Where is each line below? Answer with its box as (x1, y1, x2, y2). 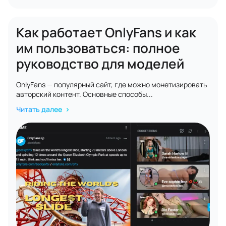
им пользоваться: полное (16, 39, 180, 57)
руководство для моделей (16, 54, 184, 73)
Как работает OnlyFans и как (16, 23, 196, 41)
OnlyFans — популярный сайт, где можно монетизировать (16, 80, 207, 89)
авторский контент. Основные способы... (16, 89, 153, 99)
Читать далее (16, 104, 64, 114)
